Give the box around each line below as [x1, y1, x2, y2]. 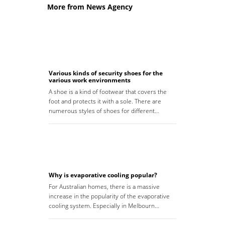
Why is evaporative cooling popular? [49, 171, 157, 180]
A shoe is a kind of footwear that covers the [49, 87, 167, 96]
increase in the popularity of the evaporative [49, 192, 170, 201]
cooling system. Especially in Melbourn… [49, 201, 159, 210]
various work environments [49, 76, 131, 85]
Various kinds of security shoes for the [49, 69, 163, 78]
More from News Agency [47, 2, 133, 12]
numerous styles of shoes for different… [49, 106, 159, 116]
